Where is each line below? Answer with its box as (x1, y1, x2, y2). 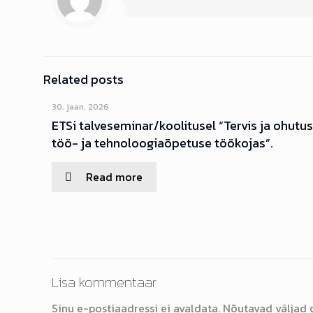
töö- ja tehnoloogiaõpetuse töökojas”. (52, 133, 274, 152)
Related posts (43, 70, 124, 89)
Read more (85, 168, 143, 185)
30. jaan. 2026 (52, 101, 110, 113)
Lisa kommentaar (52, 271, 157, 293)
